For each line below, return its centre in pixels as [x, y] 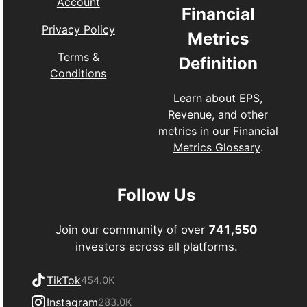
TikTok [64, 280]
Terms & [78, 57]
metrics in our [195, 131]
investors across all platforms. [156, 246]
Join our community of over [132, 229]
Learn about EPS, [218, 98]
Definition [218, 63]
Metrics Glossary [217, 147]
